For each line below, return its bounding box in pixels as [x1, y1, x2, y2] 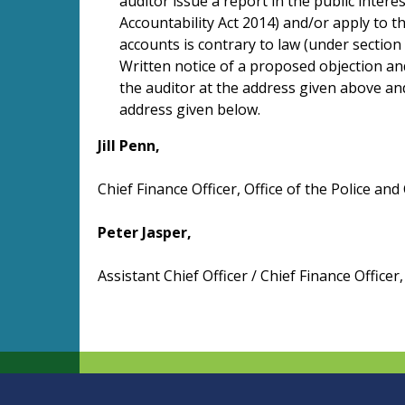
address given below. [119, 99, 260, 119]
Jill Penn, [98, 135, 160, 155]
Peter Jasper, [98, 221, 192, 242]
